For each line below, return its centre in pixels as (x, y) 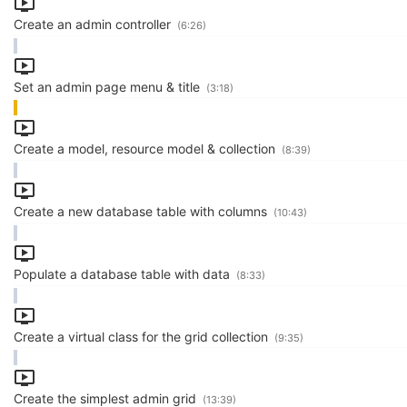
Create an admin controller (94, 25)
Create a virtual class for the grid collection (143, 336)
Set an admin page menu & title (109, 86)
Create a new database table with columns (142, 212)
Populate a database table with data (124, 273)
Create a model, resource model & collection (146, 149)
